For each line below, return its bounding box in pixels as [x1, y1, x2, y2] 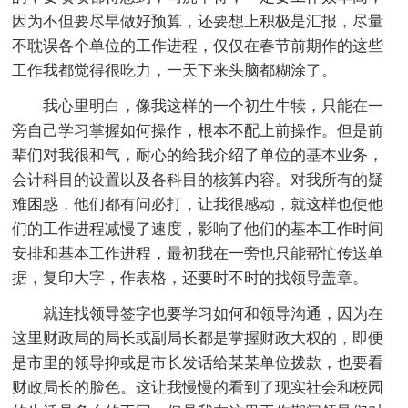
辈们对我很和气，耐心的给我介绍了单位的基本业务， [12, 146, 384, 164]
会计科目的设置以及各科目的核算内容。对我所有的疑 [12, 170, 384, 189]
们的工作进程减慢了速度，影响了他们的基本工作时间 [12, 219, 384, 238]
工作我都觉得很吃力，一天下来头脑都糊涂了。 [12, 61, 338, 79]
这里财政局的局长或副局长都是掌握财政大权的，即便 [12, 329, 384, 347]
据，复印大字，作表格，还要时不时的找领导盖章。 [12, 269, 369, 287]
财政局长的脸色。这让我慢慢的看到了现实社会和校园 [12, 378, 384, 396]
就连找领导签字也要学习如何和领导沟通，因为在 [43, 304, 384, 322]
